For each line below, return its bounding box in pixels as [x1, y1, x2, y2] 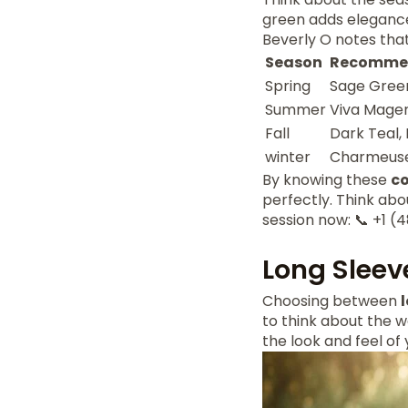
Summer [265, 99, 326, 120]
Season [265, 52, 322, 73]
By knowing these [262, 169, 391, 190]
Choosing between [262, 291, 401, 311]
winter [265, 147, 311, 168]
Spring [265, 76, 311, 97]
